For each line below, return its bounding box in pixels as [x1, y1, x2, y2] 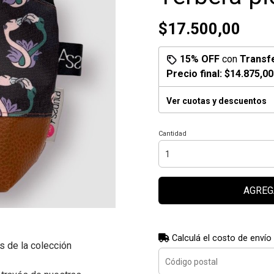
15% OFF [180, 53, 220, 65]
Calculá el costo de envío [169, 233, 272, 243]
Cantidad [158, 130, 187, 138]
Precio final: [166, 68, 224, 80]
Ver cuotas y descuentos [166, 96, 267, 106]
